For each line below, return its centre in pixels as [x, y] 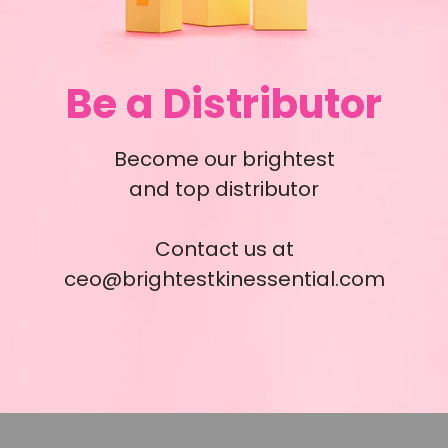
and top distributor [224, 189]
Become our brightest [224, 159]
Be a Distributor [224, 104]
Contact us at [224, 249]
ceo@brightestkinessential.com [224, 279]
